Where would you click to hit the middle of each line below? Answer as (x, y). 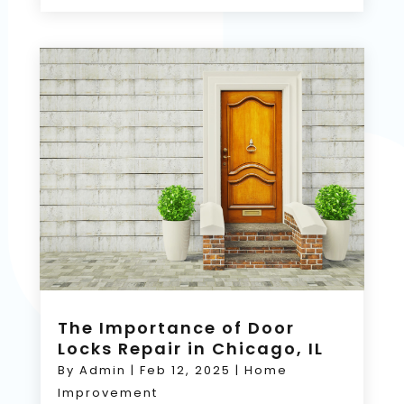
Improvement (107, 393)
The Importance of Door (176, 328)
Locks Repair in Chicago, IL (190, 349)
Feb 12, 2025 (185, 370)
